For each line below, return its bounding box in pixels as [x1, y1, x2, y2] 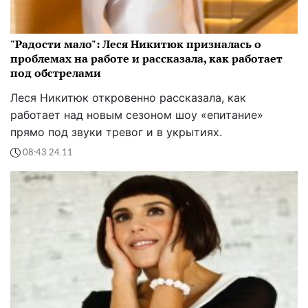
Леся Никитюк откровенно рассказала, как [10, 91, 246, 105]
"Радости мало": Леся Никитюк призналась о [10, 36, 261, 52]
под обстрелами [10, 65, 101, 81]
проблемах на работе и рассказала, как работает [10, 51, 283, 67]
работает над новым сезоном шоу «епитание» [10, 108, 263, 122]
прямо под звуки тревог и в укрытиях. [10, 125, 222, 140]
